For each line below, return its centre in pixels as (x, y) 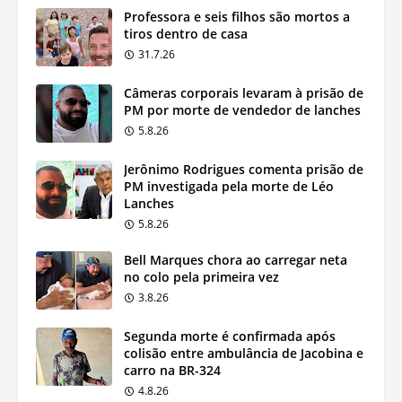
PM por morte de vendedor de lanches (242, 109)
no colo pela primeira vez (201, 276)
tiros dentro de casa (186, 33)
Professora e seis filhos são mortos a (237, 16)
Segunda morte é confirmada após (230, 336)
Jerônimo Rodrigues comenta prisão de (244, 169)
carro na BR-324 (172, 370)
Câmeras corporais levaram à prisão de (244, 92)
